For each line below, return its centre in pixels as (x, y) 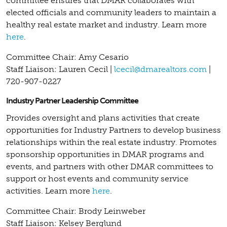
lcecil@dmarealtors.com (160, 69)
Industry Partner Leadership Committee (72, 100)
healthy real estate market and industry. (83, 24)
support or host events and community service (97, 178)
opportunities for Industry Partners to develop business (113, 130)
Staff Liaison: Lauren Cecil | (60, 69)
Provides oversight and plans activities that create (103, 118)
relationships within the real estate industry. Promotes (111, 142)
